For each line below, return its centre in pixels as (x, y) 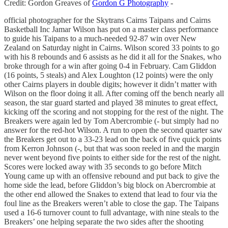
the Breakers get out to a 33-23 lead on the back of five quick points (113, 139)
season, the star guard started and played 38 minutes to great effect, (111, 103)
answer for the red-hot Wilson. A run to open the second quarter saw (113, 130)
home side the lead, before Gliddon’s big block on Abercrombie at (110, 185)
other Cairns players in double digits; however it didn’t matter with (110, 84)
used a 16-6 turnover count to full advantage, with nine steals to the (111, 213)
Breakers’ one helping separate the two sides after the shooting (104, 222)
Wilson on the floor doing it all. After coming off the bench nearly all (114, 94)
